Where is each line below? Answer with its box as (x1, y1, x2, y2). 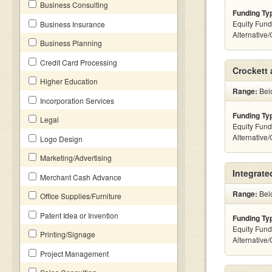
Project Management (38, 248, 109, 259)
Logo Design (38, 134, 83, 144)
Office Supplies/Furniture (38, 191, 121, 201)
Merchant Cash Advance (38, 172, 121, 182)
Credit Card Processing (38, 57, 117, 67)
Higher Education (38, 76, 98, 86)
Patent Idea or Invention (38, 210, 118, 220)
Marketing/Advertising (38, 152, 112, 163)
